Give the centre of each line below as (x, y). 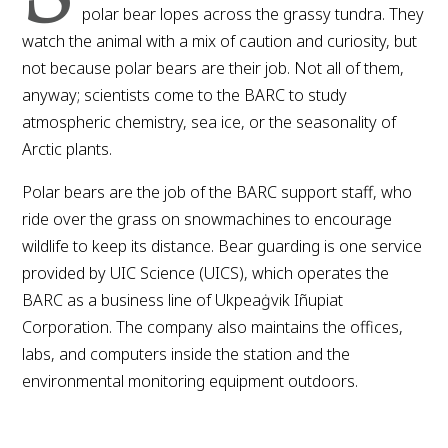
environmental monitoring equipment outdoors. (190, 380)
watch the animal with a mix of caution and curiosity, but (220, 40)
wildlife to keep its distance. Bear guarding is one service (222, 245)
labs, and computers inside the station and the (186, 353)
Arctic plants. (67, 148)
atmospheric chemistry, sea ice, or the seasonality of (209, 121)
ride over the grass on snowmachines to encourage (207, 218)
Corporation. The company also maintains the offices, (213, 326)
